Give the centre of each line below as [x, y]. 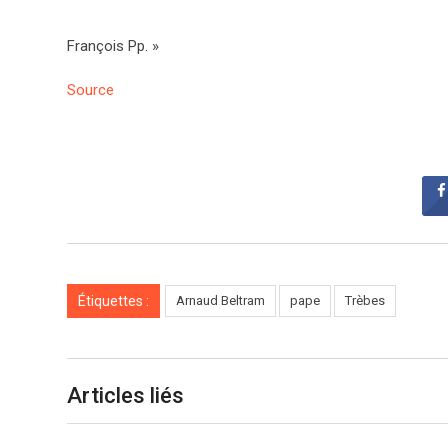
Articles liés [125, 395]
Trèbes [365, 300]
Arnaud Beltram [220, 300]
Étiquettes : [113, 301]
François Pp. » [113, 46]
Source [90, 90]
